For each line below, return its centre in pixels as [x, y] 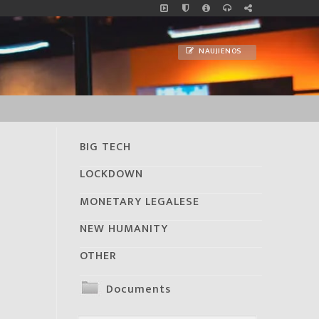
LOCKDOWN [111, 174]
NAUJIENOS [219, 52]
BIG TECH [105, 147]
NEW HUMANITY [124, 229]
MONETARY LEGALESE [140, 202]
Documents [138, 289]
